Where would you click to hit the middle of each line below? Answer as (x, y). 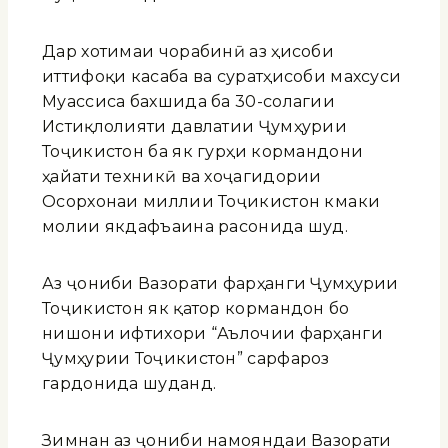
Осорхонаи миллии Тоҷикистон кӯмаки (211, 201)
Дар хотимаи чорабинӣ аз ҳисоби (188, 51)
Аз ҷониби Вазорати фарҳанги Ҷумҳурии (220, 283)
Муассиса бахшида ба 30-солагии (188, 101)
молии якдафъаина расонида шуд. (195, 226)
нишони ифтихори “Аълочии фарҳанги (212, 333)
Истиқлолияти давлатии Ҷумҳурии (194, 126)
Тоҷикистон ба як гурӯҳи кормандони (203, 151)
